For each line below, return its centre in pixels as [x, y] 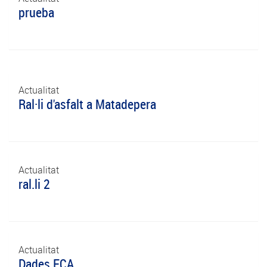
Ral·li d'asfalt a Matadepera [87, 104]
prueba [36, 12]
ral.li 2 [34, 184]
